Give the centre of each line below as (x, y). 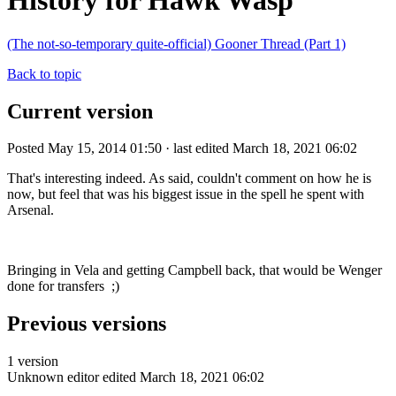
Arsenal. (30, 210)
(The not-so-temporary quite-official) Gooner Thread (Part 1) (176, 43)
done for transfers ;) (63, 286)
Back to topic (44, 73)
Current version (80, 111)
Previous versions (87, 324)
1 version (33, 362)
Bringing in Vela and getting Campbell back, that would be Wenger (194, 270)
